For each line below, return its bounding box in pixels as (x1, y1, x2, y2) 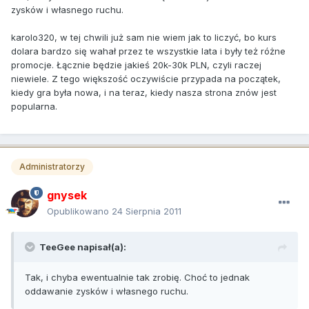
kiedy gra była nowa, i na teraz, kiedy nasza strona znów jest (11, 86, 277, 98)
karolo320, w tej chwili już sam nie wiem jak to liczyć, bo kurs (11, 31, 277, 43)
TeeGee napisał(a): (39, 241, 126, 252)
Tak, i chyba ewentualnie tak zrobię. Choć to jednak (25, 271, 250, 283)
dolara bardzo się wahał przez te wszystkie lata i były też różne (11, 45, 286, 57)
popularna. (11, 100, 57, 112)
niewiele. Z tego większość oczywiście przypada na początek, (11, 72, 281, 84)
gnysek (47, 188, 87, 202)
